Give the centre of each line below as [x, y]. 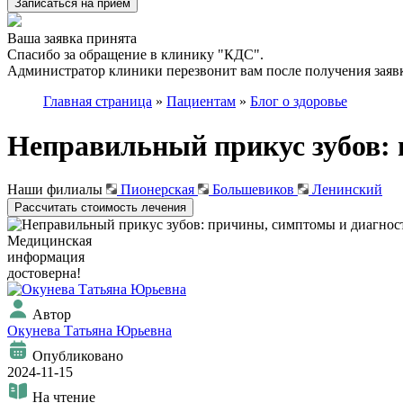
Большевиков [253, 190]
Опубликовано [76, 356]
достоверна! [44, 273]
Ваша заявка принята [72, 39]
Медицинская [49, 241]
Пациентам [201, 102]
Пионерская [157, 190]
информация [46, 257]
